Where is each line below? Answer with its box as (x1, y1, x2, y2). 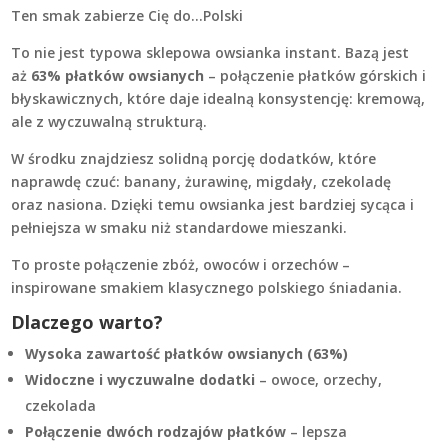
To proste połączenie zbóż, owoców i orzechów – (11, 255, 350, 275)
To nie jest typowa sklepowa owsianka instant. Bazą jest (11, 43, 409, 63)
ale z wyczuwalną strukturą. (11, 112, 207, 132)
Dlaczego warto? (11, 310, 163, 335)
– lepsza (286, 422, 347, 442)
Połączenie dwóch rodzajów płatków (25, 422, 286, 442)
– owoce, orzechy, (255, 370, 382, 390)
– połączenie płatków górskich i (204, 66, 426, 86)
